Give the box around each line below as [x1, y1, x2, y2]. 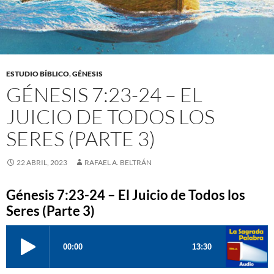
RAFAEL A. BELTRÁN [84, 158, 152, 168]
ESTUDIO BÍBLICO [6, 69, 69, 79]
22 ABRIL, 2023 [17, 158, 67, 168]
